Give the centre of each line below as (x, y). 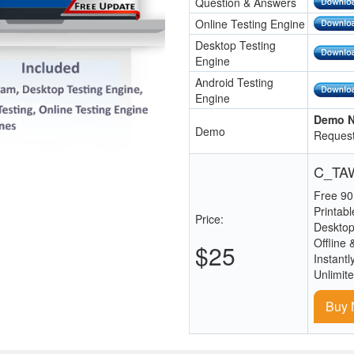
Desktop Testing (235, 45)
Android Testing (234, 82)
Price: (209, 219)
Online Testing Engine (250, 24)
